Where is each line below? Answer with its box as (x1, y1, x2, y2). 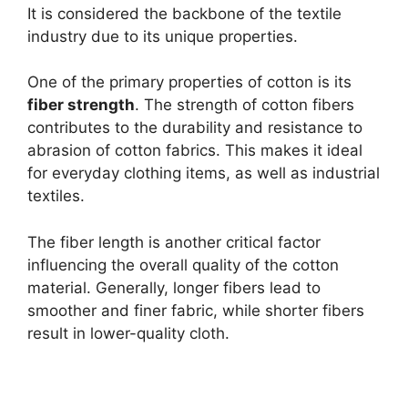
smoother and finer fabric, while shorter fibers (27, 301, 364, 320)
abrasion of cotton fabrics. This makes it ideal (27, 141, 362, 160)
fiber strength (27, 96, 135, 115)
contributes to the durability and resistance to (27, 118, 362, 138)
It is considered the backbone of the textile (27, 4, 342, 23)
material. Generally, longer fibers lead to (27, 278, 321, 297)
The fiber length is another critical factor (27, 232, 321, 251)
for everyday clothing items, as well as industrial (27, 164, 380, 183)
